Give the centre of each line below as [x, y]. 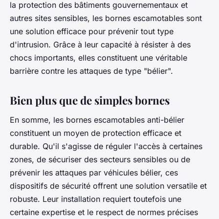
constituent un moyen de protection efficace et [96, 133]
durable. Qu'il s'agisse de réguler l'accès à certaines [106, 146]
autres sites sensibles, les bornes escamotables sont [106, 18]
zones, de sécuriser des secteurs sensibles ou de [100, 160]
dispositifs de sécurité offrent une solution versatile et [108, 186]
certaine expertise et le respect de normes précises [104, 212]
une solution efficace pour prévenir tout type [92, 32]
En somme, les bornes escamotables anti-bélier [97, 120]
